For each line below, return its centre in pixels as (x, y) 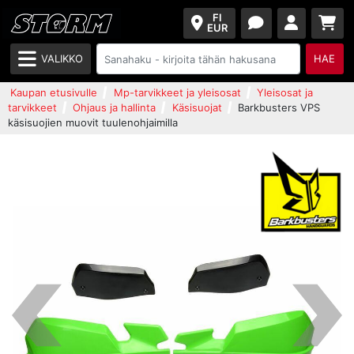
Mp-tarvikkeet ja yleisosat (177, 92)
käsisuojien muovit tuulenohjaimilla (93, 122)
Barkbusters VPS (279, 107)
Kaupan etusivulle (54, 92)
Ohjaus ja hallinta (115, 107)
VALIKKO (62, 59)
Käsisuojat (197, 107)
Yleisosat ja (284, 92)
